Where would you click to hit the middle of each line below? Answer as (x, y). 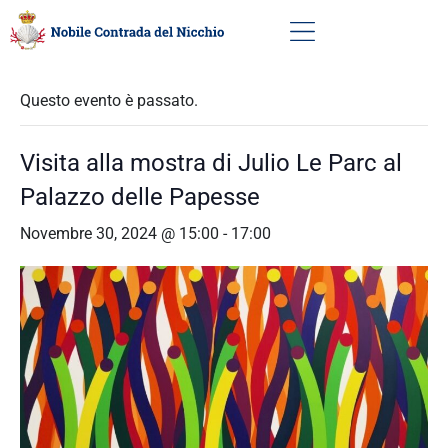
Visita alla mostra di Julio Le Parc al (211, 163)
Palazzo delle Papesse (140, 197)
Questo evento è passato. (109, 100)
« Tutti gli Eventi (80, 51)
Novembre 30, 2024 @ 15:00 (119, 233)
